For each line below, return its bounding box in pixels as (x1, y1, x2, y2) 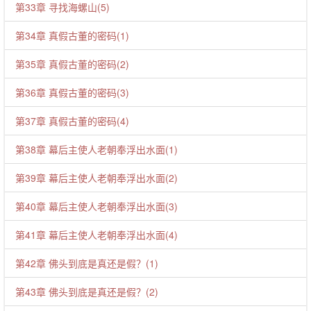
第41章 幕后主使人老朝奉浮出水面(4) (15, 228, 178, 242)
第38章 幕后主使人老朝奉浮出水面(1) (15, 142, 178, 156)
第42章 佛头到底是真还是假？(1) (15, 256, 158, 270)
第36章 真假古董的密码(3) (15, 85, 129, 99)
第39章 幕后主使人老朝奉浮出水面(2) (15, 171, 178, 185)
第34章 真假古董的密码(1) (15, 28, 129, 42)
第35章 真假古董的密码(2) (15, 57, 129, 71)
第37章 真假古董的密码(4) (15, 114, 129, 128)
